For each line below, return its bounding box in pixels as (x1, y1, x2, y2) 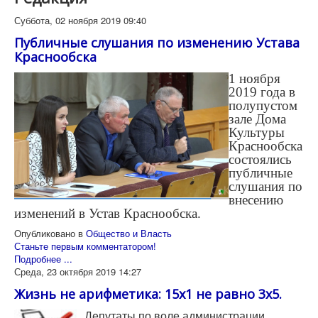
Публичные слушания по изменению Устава (14, 34, 300, 52)
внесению (229, 192, 283, 208)
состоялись (229, 152, 292, 168)
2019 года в (229, 84, 295, 100)
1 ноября (229, 71, 280, 87)
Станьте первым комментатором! (14, 239, 156, 253)
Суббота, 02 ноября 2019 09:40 (14, 13, 146, 28)
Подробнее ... (14, 252, 72, 266)
